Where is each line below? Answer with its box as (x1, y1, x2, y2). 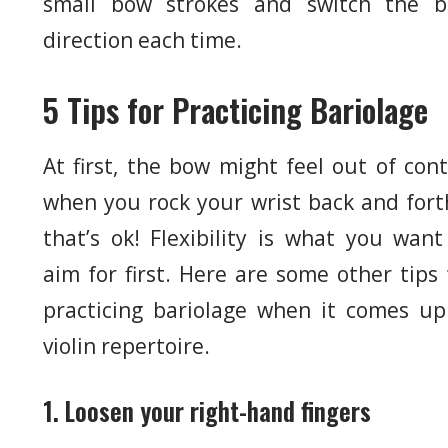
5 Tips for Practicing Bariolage (43, 86, 428, 134)
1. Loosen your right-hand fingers (43, 393, 371, 430)
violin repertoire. (43, 332, 210, 361)
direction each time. (43, 26, 242, 55)
